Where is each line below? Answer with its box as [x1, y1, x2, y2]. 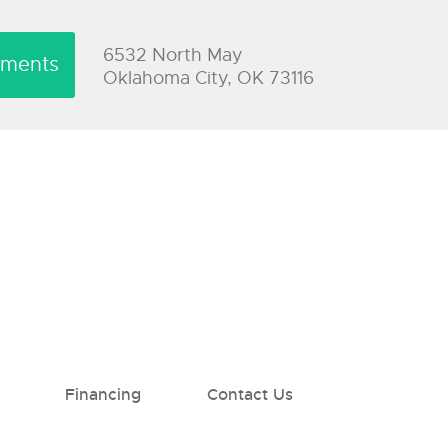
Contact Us [207, 384, 293, 406]
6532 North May [102, 43, 243, 67]
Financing [65, 384, 141, 406]
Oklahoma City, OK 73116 [102, 66, 314, 90]
